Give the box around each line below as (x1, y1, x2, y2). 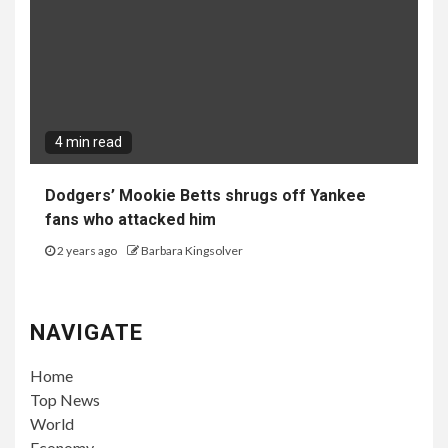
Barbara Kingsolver (141, 242, 243, 258)
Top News (30, 389, 100, 409)
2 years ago (55, 242, 119, 258)
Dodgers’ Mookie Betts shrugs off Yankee (45, 185, 366, 205)
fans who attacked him (45, 209, 216, 229)
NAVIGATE (30, 319, 143, 345)
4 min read (55, 133, 122, 150)
